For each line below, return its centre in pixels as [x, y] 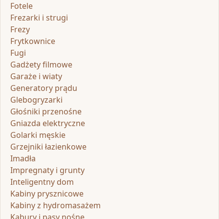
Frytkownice [33, 41]
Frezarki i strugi [39, 17]
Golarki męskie [38, 135]
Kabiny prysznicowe [47, 193]
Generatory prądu [44, 88]
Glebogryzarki [36, 99]
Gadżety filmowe [41, 64]
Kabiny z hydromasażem [55, 205]
